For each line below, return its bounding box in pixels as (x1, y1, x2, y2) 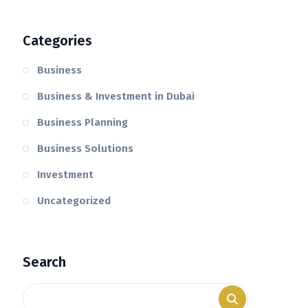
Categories (23, 32, 93, 49)
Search (23, 254, 67, 271)
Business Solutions (37, 142, 134, 155)
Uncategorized (37, 195, 111, 208)
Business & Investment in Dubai (37, 90, 195, 103)
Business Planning (37, 116, 129, 129)
